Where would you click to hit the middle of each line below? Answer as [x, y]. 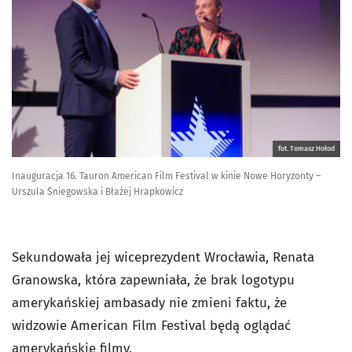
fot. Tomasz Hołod [306, 148]
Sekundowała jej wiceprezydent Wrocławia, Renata [163, 257]
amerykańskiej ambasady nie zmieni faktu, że [149, 302]
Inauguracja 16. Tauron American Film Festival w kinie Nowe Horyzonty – [166, 176]
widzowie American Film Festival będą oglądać [151, 325]
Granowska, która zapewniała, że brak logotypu [153, 280]
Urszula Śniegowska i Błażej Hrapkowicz [97, 191]
